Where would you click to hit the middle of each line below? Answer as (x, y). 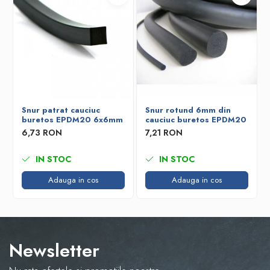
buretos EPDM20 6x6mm (72, 120)
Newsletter (54, 250)
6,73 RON (42, 133)
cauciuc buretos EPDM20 (196, 120)
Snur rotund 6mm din (188, 110)
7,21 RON (164, 133)
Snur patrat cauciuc (61, 110)
